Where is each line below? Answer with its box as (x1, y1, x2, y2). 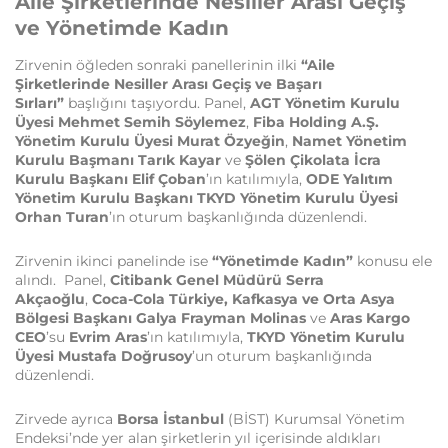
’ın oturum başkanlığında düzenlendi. (109, 207, 367, 226)
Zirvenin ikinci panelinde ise (15, 251, 212, 270)
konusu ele (353, 251, 432, 270)
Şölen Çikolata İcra (245, 150, 381, 169)
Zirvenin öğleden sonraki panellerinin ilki (15, 55, 301, 74)
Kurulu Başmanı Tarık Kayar (15, 150, 221, 169)
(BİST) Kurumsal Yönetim (224, 409, 405, 428)
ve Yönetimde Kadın (15, 15, 229, 40)
